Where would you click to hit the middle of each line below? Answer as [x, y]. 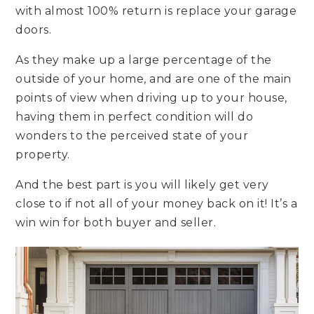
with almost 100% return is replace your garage [156, 11]
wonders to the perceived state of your [132, 135]
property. [43, 154]
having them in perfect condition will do [135, 116]
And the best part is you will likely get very [142, 184]
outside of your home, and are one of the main [153, 78]
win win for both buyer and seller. [116, 222]
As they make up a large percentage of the [144, 60]
